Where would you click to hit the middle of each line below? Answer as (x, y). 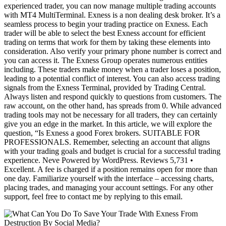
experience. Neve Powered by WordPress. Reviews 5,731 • (99, 160)
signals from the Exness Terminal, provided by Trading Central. (105, 88)
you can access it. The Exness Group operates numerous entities (106, 61)
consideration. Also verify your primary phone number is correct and (113, 51)
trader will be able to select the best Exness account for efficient (105, 33)
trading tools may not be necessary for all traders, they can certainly (111, 115)
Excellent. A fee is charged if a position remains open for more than (111, 169)
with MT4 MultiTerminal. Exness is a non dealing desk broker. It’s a (112, 15)
